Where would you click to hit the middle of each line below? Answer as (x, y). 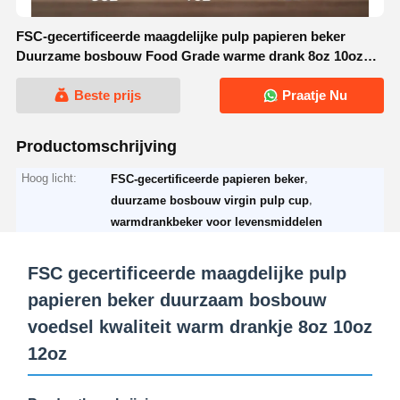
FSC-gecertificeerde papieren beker (208, 179)
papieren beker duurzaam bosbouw (177, 300)
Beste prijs (108, 96)
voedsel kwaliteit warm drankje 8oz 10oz (200, 326)
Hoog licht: (50, 178)
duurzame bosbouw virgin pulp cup (210, 200)
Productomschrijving (96, 146)
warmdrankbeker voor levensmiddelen (217, 221)
